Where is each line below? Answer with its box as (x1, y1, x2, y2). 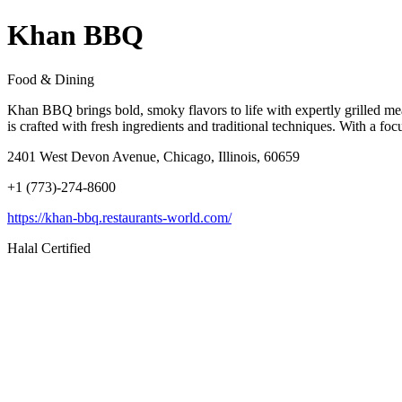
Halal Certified (7, 240, 91, 256)
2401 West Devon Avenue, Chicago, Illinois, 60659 (7, 148, 300, 164)
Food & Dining (7, 71, 94, 87)
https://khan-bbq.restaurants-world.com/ (7, 209, 232, 225)
